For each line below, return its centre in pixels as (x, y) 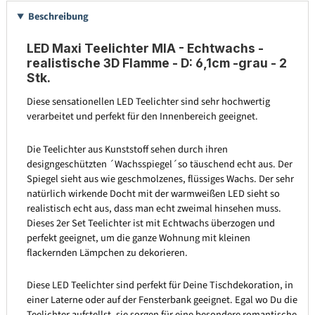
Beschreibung (58, 17)
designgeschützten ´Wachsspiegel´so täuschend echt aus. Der (159, 164)
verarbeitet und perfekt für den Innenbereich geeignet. (142, 116)
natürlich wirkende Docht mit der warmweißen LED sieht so (153, 193)
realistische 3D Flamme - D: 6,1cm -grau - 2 (156, 63)
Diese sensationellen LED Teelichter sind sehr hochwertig (148, 101)
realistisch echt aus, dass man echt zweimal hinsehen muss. (154, 208)
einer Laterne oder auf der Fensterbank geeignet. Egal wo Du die (162, 300)
